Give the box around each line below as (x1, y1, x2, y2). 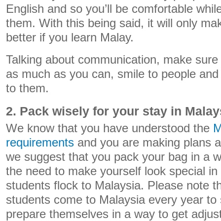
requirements (6, 136, 74, 149)
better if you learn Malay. (6, 31, 134, 44)
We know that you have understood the (6, 122, 213, 135)
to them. (6, 82, 49, 95)
